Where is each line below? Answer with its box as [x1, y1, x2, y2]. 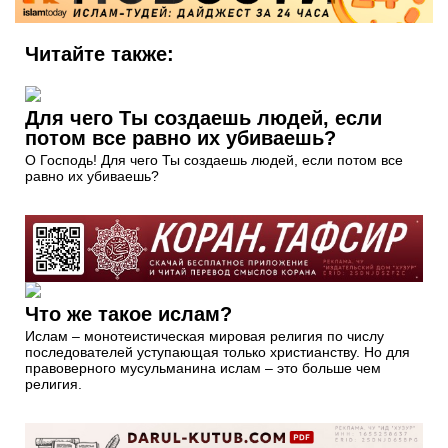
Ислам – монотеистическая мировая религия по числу [25, 327, 384, 344]
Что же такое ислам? [25, 302, 232, 325]
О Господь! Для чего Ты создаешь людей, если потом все [25, 152, 403, 169]
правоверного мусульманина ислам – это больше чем [25, 359, 381, 376]
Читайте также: [25, 43, 174, 66]
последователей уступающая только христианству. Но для [25, 343, 410, 360]
